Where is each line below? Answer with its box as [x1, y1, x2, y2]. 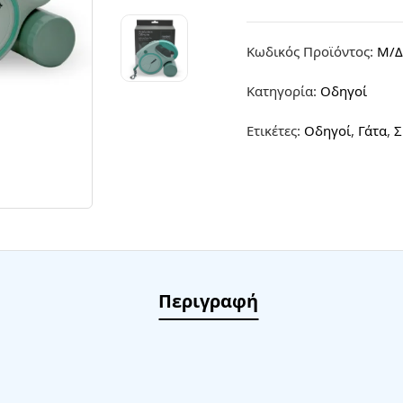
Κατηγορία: [246, 82, 320, 100]
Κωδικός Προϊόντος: [246, 42, 377, 60]
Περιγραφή [158, 288, 258, 313]
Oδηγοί [304, 121, 351, 139]
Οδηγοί [320, 82, 367, 100]
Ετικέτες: [246, 121, 304, 139]
